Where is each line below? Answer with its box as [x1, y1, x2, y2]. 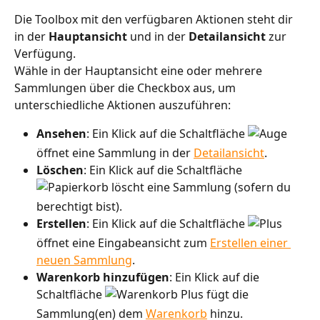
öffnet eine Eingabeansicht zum [36, 235, 210, 251]
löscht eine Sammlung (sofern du [109, 179, 294, 195]
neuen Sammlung [36, 252, 132, 269]
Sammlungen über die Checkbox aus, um [14, 79, 239, 96]
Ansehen [36, 125, 86, 141]
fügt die [204, 286, 251, 303]
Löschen [36, 161, 84, 178]
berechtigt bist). [36, 198, 122, 214]
